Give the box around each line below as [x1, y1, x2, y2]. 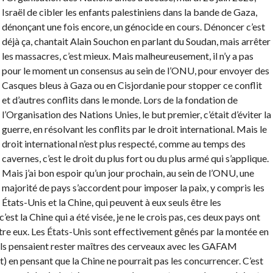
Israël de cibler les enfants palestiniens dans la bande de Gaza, [1, 6, 257, 18]
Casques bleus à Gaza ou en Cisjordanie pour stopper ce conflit [1, 79, 262, 91]
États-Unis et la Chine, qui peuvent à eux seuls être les [1, 196, 221, 208]
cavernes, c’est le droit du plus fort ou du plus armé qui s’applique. [1, 152, 269, 165]
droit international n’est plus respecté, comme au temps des [1, 138, 246, 150]
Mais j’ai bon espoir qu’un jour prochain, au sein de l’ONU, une [1, 167, 254, 179]
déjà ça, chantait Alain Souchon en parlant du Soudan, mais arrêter [1, 35, 271, 48]
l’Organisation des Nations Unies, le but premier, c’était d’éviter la [1, 108, 271, 121]
